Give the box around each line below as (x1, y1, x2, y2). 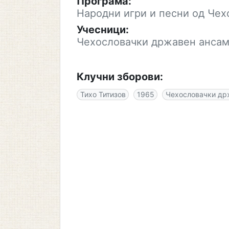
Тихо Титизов (80, 89, 126, 99)
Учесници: (77, 24, 129, 36)
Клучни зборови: (77, 71, 163, 83)
